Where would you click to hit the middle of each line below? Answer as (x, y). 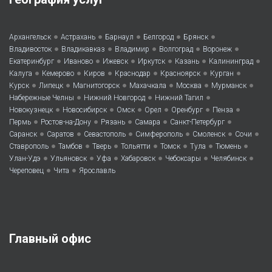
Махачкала (148, 86)
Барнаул (119, 37)
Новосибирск (85, 110)
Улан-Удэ (25, 159)
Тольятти (136, 147)
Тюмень (228, 147)
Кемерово (58, 74)
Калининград (231, 62)
